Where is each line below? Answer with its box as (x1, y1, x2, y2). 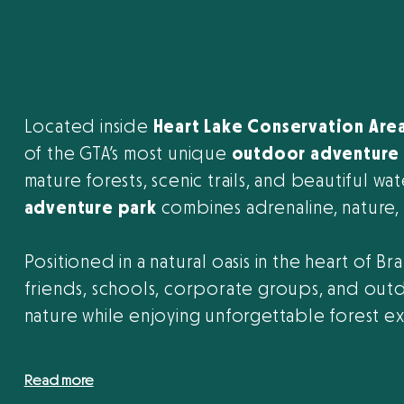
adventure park (23, 197, 157, 220)
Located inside (23, 115, 153, 139)
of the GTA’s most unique (23, 142, 232, 166)
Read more (23, 371, 94, 390)
